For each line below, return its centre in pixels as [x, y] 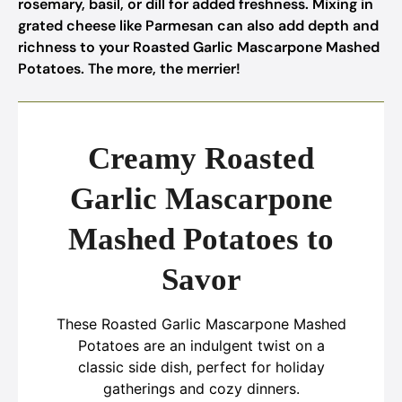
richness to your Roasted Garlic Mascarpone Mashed [199, 47]
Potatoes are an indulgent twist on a [201, 345]
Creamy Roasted [201, 158]
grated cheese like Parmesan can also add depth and [198, 26]
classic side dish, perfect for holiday [201, 367]
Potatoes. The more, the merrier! [129, 69]
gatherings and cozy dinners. [201, 389]
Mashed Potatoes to [201, 239]
